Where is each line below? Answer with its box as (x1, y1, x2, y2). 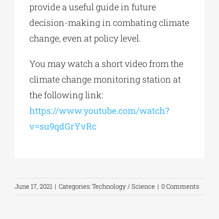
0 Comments (161, 181, 199, 191)
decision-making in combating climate (29, 16, 189, 28)
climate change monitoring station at (29, 73, 181, 85)
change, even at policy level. (29, 32, 141, 44)
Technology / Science (92, 181, 155, 191)
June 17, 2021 (15, 181, 52, 191)
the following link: (29, 88, 103, 101)
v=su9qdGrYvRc (29, 120, 96, 132)
